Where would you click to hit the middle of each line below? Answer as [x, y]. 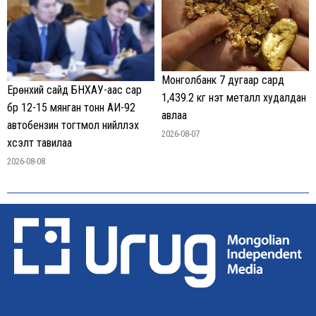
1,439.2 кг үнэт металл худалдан [234, 97]
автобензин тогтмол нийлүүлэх [73, 126]
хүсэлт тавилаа [39, 143]
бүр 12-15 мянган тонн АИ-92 [71, 108]
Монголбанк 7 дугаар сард [223, 80]
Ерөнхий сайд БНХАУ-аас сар [74, 90]
